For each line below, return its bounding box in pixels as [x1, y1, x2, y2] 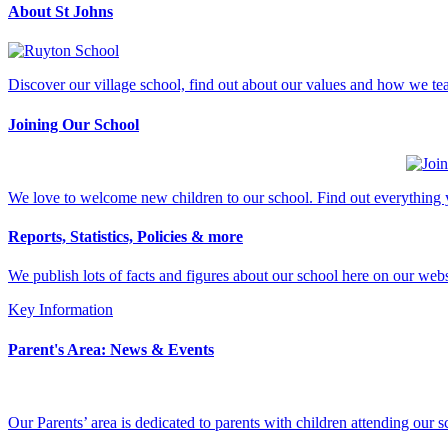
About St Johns [8, 3, 113, 21]
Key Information [8, 301, 113, 319]
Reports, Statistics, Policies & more [8, 228, 243, 246]
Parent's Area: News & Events [8, 340, 214, 358]
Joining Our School [8, 115, 139, 133]
